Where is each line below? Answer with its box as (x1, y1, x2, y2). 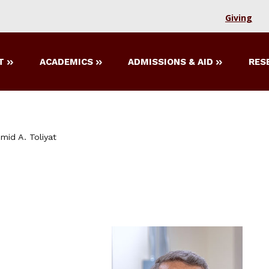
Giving (225, 12, 252, 23)
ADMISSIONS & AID (128, 56, 214, 68)
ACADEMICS (39, 56, 93, 68)
